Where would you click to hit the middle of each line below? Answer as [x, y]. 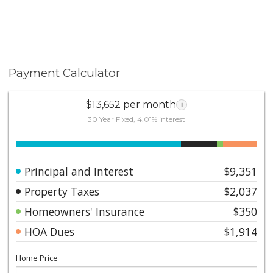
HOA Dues [50, 231]
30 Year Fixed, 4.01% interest [136, 119]
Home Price [37, 257]
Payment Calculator [65, 73]
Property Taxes [62, 191]
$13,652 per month [131, 104]
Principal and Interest [79, 171]
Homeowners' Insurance [85, 211]
